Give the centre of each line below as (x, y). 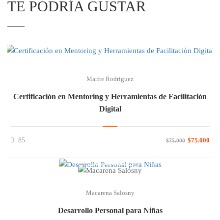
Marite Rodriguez (110, 79)
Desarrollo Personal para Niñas (110, 210)
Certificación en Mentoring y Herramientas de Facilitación (110, 96)
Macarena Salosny (110, 192)
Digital (110, 109)
